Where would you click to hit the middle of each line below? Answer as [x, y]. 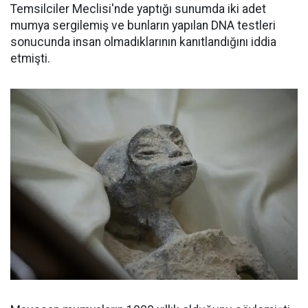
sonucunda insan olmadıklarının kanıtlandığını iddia [143, 42]
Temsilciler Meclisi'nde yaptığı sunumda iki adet [138, 9]
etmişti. [30, 58]
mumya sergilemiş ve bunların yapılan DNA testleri [143, 25]
